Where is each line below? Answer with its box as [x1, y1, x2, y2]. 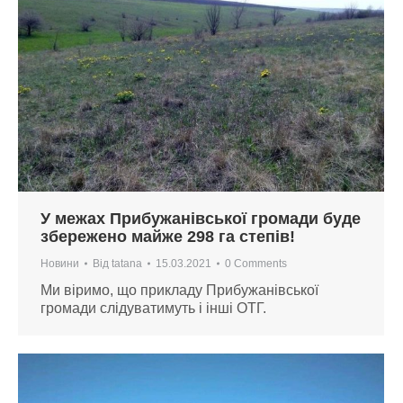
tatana [112, 256, 142, 270]
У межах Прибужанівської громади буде [40, 209, 361, 228]
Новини [40, 256, 79, 270]
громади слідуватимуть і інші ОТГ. [40, 300, 266, 316]
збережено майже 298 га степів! [40, 227, 295, 246]
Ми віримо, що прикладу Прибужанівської [40, 282, 318, 298]
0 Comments [225, 256, 287, 270]
